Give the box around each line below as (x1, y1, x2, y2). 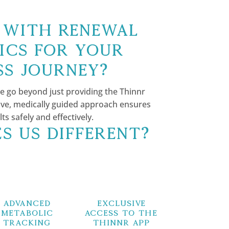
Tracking (3, 218, 51, 227)
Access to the (85, 208, 158, 217)
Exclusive (97, 198, 146, 208)
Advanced (3, 198, 51, 208)
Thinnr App (93, 218, 150, 227)
